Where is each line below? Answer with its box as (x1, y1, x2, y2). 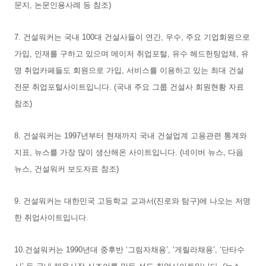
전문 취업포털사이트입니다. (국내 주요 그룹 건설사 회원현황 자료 (14, 82, 244, 91)
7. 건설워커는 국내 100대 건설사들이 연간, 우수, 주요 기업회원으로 (14, 32, 250, 42)
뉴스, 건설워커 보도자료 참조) (14, 164, 119, 173)
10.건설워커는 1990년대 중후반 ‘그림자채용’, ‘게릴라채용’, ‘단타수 (14, 245, 245, 254)
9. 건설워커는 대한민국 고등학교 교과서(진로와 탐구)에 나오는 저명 (14, 196, 251, 205)
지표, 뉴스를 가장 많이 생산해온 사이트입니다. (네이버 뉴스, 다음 (14, 147, 243, 157)
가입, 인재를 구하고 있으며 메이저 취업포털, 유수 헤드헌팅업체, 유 (14, 49, 249, 58)
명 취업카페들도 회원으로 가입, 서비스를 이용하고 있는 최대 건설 (14, 65, 244, 75)
